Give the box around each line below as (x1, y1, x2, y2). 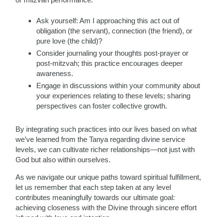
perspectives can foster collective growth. (36, 102, 168, 110)
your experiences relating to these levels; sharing (36, 92, 191, 100)
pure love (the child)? (36, 37, 103, 45)
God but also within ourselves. (15, 155, 111, 164)
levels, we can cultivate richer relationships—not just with (15, 145, 195, 154)
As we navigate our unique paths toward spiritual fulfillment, (15, 173, 201, 181)
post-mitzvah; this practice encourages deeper (36, 59, 183, 67)
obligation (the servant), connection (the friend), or (36, 27, 193, 35)
